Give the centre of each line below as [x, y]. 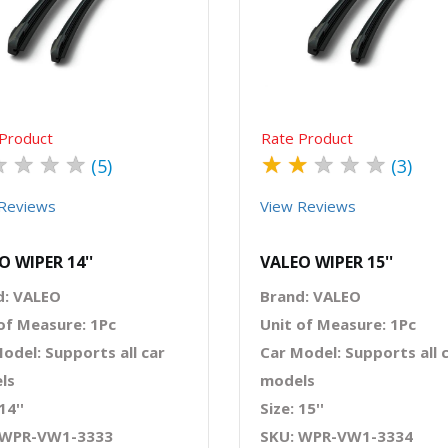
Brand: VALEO [310, 295]
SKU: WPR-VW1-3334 [336, 435]
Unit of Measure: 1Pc [338, 323]
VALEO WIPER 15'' [326, 261]
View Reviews [308, 205]
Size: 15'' [292, 407]
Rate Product [307, 137]
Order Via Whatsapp [134, 14]
